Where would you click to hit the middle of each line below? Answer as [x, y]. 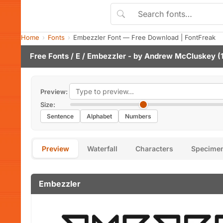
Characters [154, 149]
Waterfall [102, 149]
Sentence [60, 116]
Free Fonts [49, 56]
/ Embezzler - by [112, 56]
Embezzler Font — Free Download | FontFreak [144, 37]
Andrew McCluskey [180, 56]
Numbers [138, 116]
